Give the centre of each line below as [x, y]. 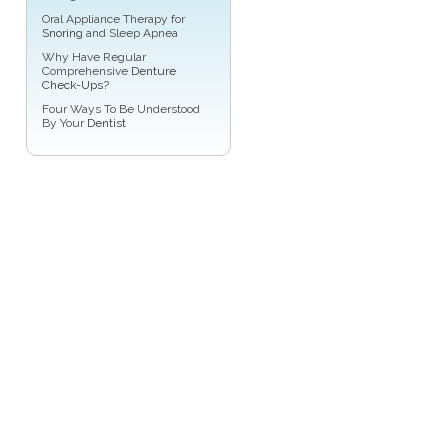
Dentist [106, 123]
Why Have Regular [94, 57]
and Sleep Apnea [130, 33]
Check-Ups [72, 85]
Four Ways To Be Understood [121, 109]
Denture [153, 71]
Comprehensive [86, 71]
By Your [64, 123]
